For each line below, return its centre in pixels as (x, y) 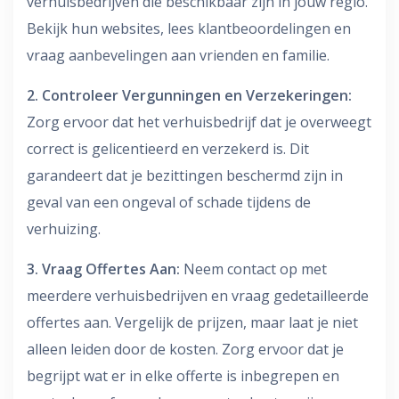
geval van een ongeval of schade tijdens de (169, 203)
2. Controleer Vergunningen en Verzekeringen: (189, 96)
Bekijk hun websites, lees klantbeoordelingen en (189, 29)
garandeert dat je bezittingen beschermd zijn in (185, 176)
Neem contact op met (253, 269)
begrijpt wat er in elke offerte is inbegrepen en (183, 376)
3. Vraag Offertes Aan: (103, 269)
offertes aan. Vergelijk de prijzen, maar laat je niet (192, 323)
